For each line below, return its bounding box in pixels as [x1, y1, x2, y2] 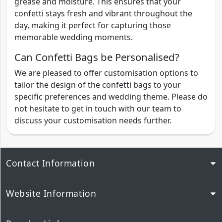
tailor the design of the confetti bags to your [14, 79, 181, 91]
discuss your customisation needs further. [14, 115, 171, 126]
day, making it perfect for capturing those [14, 20, 171, 31]
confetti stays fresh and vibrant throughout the [14, 8, 192, 19]
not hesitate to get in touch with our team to [14, 103, 181, 114]
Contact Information [6, 157, 95, 169]
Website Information [6, 187, 97, 200]
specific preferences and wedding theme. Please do [14, 91, 208, 103]
